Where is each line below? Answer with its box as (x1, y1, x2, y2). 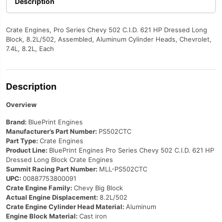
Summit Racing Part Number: (6, 165, 99, 173)
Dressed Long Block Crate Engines (6, 156, 113, 164)
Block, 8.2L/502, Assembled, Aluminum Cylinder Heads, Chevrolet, (6, 35, 212, 43)
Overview (6, 101, 37, 109)
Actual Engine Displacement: (6, 193, 100, 201)
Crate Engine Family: (6, 184, 74, 192)
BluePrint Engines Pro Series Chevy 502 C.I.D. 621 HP (49, 146, 214, 154)
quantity (18, 5, 45, 14)
